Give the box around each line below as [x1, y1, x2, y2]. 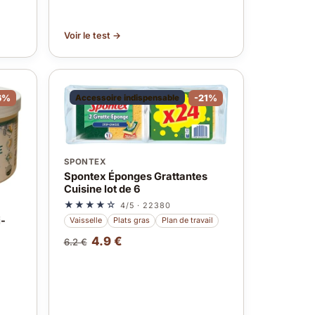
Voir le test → [63, 30, 121, 41]
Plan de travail [161, 215, 213, 226]
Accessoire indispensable [75, 92, 179, 103]
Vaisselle [69, 215, 102, 226]
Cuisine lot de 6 [63, 182, 141, 195]
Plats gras [113, 215, 150, 226]
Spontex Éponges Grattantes [63, 169, 207, 183]
